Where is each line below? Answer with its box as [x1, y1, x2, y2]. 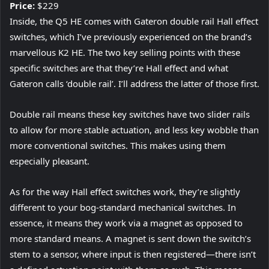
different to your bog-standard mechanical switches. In [10, 201, 236, 214]
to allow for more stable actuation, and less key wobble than [10, 124, 259, 136]
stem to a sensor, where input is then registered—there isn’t [10, 248, 256, 261]
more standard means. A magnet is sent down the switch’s [10, 232, 251, 245]
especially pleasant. [10, 155, 89, 168]
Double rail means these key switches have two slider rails [10, 108, 250, 121]
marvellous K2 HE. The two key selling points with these [10, 46, 240, 59]
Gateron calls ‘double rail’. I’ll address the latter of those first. [10, 77, 259, 90]
